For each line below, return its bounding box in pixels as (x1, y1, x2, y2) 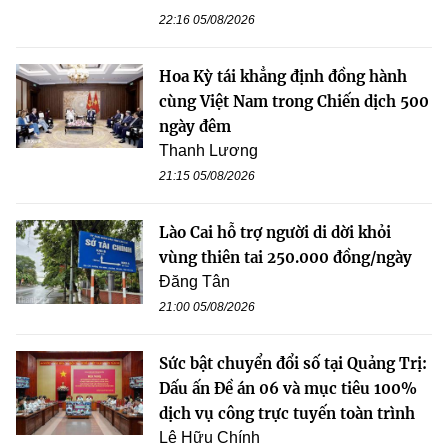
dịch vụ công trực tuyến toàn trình (159, 403, 415, 423)
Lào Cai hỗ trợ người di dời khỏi (159, 222, 391, 242)
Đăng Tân (159, 272, 230, 290)
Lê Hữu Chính (159, 428, 260, 446)
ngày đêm (159, 116, 231, 136)
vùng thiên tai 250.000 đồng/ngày (159, 247, 412, 267)
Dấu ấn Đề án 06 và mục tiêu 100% (159, 378, 417, 398)
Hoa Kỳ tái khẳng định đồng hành (159, 66, 407, 86)
